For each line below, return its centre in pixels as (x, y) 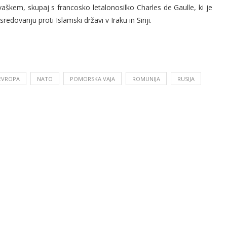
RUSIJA (186, 79)
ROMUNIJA (146, 79)
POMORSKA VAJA (92, 79)
